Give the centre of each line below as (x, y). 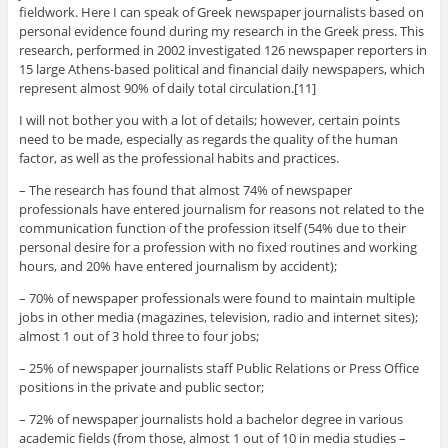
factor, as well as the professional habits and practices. (178, 157)
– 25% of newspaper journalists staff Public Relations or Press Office (218, 367)
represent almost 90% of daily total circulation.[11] (167, 87)
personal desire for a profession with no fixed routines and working (217, 246)
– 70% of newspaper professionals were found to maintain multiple (216, 297)
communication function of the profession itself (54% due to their (212, 227)
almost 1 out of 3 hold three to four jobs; (138, 335)
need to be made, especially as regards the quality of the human (208, 138)
